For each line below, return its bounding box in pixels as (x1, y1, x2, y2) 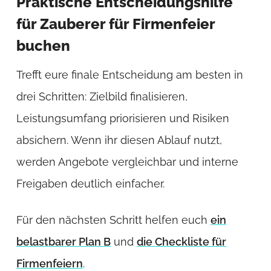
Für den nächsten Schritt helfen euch (16, 213, 211, 226)
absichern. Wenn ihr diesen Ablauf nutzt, (16, 133, 222, 146)
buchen (16, 37, 70, 55)
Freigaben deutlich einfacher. (16, 177, 165, 190)
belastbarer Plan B (16, 235, 111, 248)
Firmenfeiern (16, 256, 83, 270)
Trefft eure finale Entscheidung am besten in (16, 68, 243, 81)
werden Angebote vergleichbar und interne (16, 155, 238, 168)
